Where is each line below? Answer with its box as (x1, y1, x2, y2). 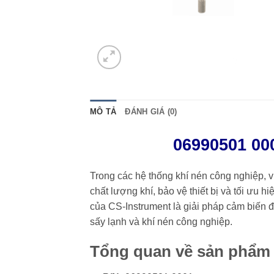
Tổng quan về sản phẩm (90, 243, 270, 261)
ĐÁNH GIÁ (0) (125, 106, 177, 116)
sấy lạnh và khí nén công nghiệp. (90, 216, 232, 227)
